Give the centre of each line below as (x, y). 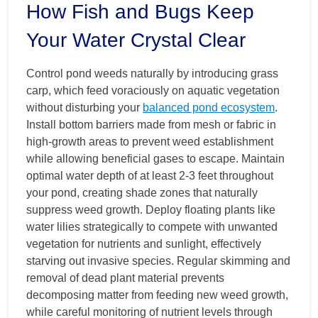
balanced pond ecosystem (209, 107)
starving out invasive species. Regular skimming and (158, 261)
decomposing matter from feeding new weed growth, (157, 295)
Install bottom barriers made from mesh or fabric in (151, 124)
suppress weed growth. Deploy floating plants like (151, 209)
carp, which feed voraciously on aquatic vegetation (153, 90)
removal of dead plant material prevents (125, 278)
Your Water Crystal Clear (136, 40)
